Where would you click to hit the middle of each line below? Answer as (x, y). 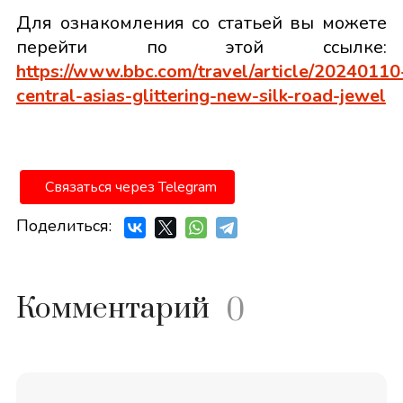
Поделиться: (63, 225)
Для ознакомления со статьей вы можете (201, 22)
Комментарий (112, 309)
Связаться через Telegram (130, 187)
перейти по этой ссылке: (201, 47)
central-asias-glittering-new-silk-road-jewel (201, 95)
